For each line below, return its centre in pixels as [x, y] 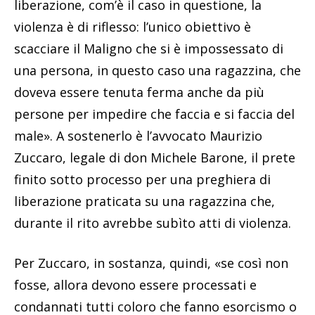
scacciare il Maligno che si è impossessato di [149, 48]
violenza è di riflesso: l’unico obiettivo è [133, 26]
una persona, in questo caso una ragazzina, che [157, 70]
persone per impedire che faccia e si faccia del [154, 114]
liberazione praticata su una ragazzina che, [144, 201]
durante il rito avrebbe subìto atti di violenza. [153, 223]
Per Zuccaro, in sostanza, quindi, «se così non [151, 263]
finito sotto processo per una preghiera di [142, 179]
